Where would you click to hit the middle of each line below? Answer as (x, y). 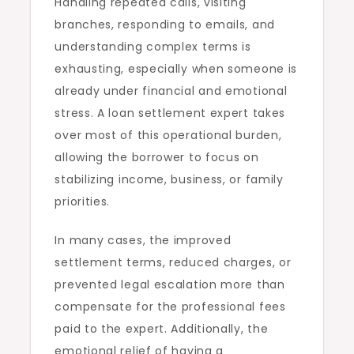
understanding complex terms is (153, 47)
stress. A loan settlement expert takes (170, 113)
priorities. (83, 202)
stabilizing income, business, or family (169, 180)
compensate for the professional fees (170, 307)
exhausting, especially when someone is (176, 69)
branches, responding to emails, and (165, 25)
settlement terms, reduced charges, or (173, 263)
